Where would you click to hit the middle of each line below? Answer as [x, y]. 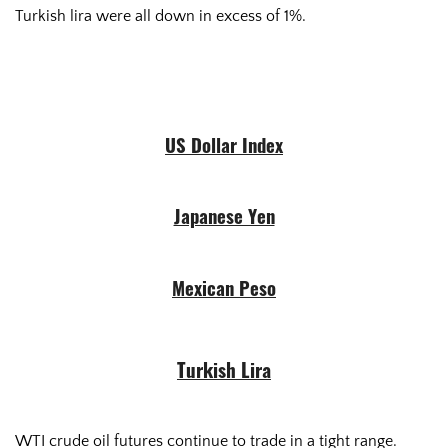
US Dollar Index [224, 149]
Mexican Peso [224, 291]
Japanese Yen [224, 220]
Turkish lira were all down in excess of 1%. [160, 16]
